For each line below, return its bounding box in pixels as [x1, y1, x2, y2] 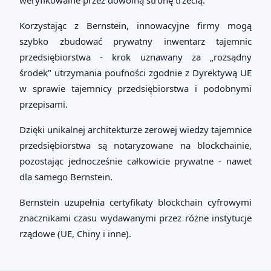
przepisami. [19, 98, 68, 110]
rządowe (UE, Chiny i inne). [19, 227, 131, 240]
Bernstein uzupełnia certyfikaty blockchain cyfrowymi [19, 196, 252, 208]
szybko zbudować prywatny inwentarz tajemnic [19, 35, 252, 47]
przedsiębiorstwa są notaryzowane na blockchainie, [19, 139, 252, 151]
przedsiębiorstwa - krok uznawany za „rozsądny [19, 51, 252, 63]
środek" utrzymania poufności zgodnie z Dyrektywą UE [19, 67, 252, 79]
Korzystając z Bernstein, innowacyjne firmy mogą [19, 19, 252, 31]
